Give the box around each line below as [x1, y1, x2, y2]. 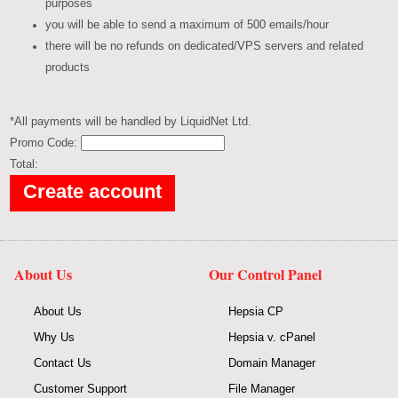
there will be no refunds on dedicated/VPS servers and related [45, 40, 364, 53]
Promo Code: [10, 136, 82, 149]
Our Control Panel [209, 263, 322, 284]
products [45, 61, 91, 75]
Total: [10, 157, 39, 171]
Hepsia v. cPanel [228, 330, 316, 344]
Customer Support [33, 381, 127, 395]
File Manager [228, 381, 296, 395]
